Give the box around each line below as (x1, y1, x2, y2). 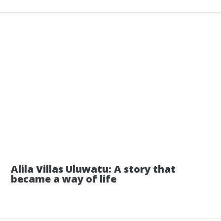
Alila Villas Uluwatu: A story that (11, 162, 176, 176)
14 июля (178, 136, 205, 144)
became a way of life (11, 172, 117, 186)
